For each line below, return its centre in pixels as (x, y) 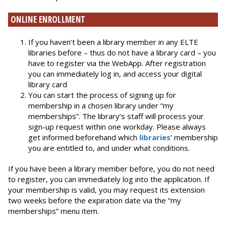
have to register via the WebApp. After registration (117, 63)
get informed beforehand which (84, 137)
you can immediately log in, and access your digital (115, 74)
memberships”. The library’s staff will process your (116, 116)
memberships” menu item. (53, 211)
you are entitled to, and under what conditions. (109, 148)
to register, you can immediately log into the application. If (109, 179)
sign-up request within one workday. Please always (117, 127)
